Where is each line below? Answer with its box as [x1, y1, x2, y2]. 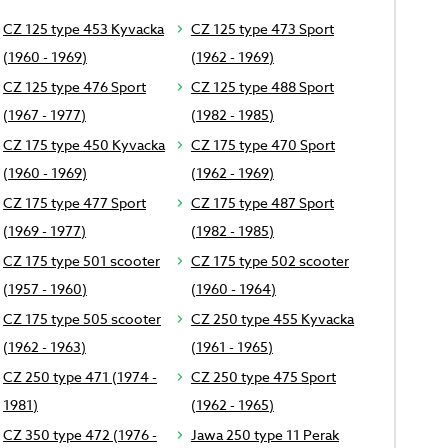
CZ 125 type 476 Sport [2, 77, 146, 97]
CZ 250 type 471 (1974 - [2, 367, 157, 387]
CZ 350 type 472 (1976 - [2, 425, 157, 445]
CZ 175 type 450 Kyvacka [2, 135, 165, 155]
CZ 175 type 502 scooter [190, 251, 349, 271]
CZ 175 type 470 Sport [190, 135, 335, 155]
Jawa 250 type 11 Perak [190, 425, 339, 445]
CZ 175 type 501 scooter [2, 251, 160, 271]
